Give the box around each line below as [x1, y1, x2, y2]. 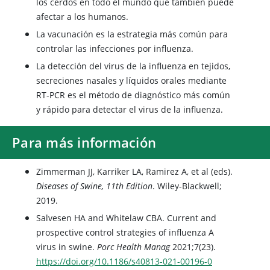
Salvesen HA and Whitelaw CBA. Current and [36, 212, 216, 224]
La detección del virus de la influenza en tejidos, [36, 60, 230, 72]
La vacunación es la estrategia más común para [36, 28, 228, 40]
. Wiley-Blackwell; [152, 180, 222, 192]
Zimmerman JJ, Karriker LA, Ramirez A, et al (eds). [36, 166, 233, 177]
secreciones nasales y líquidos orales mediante [36, 75, 227, 86]
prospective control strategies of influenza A [36, 227, 214, 238]
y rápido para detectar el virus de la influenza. [36, 104, 223, 115]
